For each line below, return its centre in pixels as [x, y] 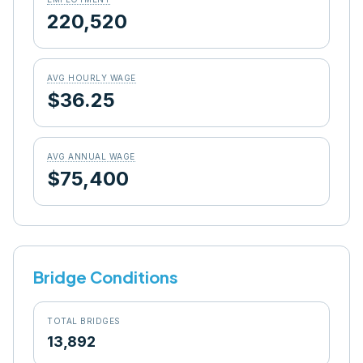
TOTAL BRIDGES [84, 321]
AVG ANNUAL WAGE [91, 156]
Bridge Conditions [106, 277]
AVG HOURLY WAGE [92, 78]
